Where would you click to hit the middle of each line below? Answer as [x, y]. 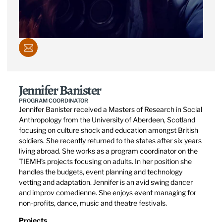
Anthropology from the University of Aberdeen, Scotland [107, 120]
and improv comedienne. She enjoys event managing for [108, 193]
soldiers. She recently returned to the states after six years [110, 140]
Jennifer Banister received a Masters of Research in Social [111, 109]
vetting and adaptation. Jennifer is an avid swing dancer [106, 182]
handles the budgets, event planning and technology [101, 172]
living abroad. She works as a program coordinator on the [108, 151]
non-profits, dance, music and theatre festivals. [93, 203]
